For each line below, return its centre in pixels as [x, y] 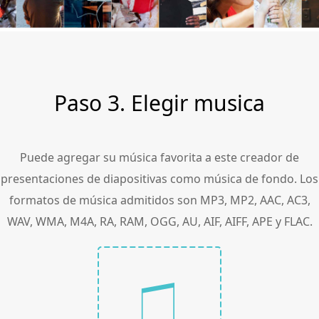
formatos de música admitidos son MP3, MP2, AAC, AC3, [159, 200]
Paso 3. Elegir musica [159, 103]
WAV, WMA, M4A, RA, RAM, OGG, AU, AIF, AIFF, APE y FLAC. [159, 221]
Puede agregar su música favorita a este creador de [159, 157]
